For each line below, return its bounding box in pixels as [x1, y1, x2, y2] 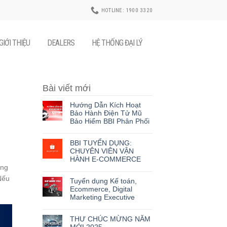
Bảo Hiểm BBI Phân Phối [69, 117, 149, 125]
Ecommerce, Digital [69, 185, 132, 193]
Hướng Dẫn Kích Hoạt [69, 101, 141, 109]
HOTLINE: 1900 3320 [101, 7, 153, 14]
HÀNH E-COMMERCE [69, 155, 141, 163]
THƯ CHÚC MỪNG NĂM [69, 215, 150, 223]
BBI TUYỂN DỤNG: [69, 139, 132, 147]
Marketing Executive [69, 193, 135, 201]
